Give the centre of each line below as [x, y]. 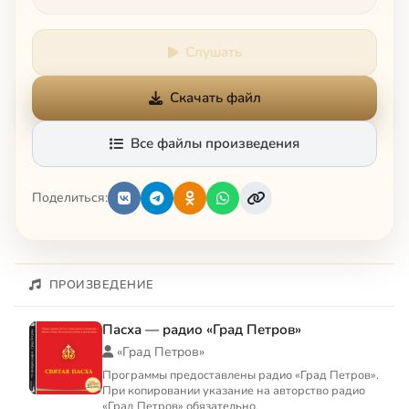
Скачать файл [215, 97]
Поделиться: [70, 198]
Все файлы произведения [215, 143]
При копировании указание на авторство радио [234, 390]
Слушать [213, 52]
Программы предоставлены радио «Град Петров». [241, 375]
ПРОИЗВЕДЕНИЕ [101, 284]
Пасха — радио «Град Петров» [202, 329]
